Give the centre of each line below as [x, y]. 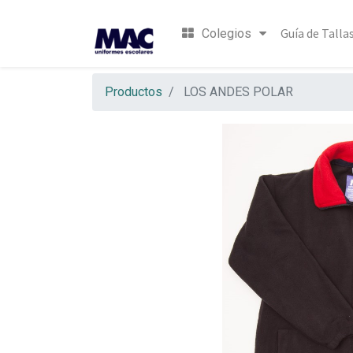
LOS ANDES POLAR [238, 92]
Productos [134, 92]
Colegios [227, 33]
